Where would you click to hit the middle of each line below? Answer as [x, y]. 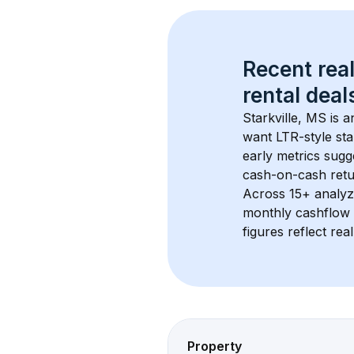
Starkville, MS [284, 118]
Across [266, 194]
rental [271, 95]
